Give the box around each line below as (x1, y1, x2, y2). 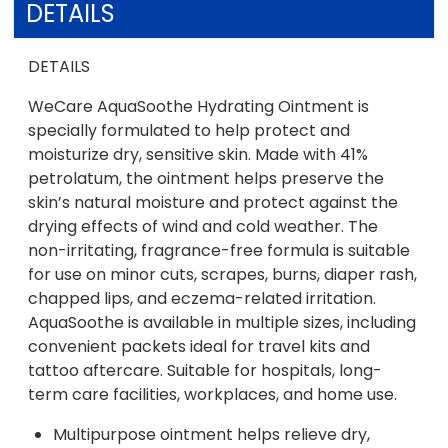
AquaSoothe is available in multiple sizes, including (28, 310, 417, 334)
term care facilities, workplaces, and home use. (28, 382, 398, 406)
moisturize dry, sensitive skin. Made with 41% (28, 142, 369, 166)
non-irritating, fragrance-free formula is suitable (28, 238, 411, 262)
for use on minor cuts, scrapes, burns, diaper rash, (28, 262, 418, 286)
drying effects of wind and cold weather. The (28, 214, 379, 238)
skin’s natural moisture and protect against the (28, 190, 399, 214)
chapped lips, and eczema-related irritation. (28, 286, 377, 310)
